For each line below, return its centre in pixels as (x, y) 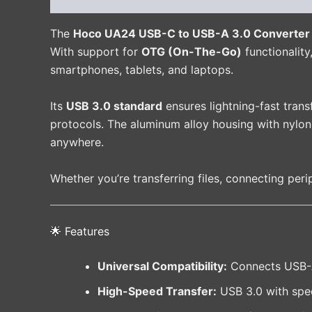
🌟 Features (80, 232)
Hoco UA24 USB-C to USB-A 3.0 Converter (192, 34)
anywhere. (77, 142)
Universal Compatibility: (162, 266)
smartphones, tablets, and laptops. (142, 70)
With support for (96, 52)
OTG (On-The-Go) (192, 52)
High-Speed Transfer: (157, 291)
